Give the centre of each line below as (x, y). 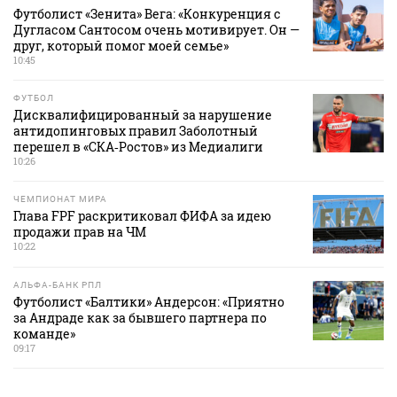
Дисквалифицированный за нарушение (143, 115)
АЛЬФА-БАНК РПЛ (58, 285)
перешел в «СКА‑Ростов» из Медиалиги (138, 147)
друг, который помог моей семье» (121, 46)
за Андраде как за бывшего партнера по (140, 318)
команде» (44, 334)
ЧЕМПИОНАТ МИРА (60, 199)
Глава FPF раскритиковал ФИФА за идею (142, 216)
